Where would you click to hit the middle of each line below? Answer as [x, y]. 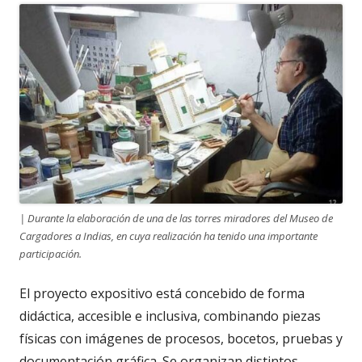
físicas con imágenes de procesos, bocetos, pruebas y [181, 339]
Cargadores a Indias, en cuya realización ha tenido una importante [168, 236]
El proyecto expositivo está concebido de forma [162, 294]
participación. [51, 254]
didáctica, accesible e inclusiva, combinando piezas [170, 316]
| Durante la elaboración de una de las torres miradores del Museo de [176, 219]
